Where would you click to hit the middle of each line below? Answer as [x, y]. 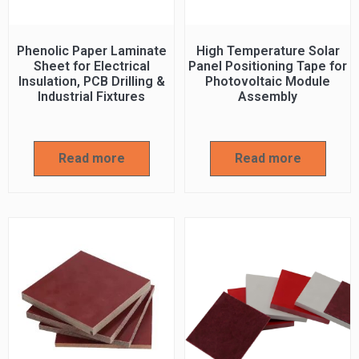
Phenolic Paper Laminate [91, 50]
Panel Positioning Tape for [268, 66]
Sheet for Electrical [91, 66]
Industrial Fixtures [91, 96]
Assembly [268, 96]
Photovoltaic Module [268, 81]
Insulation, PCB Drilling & [91, 81]
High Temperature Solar [268, 50]
